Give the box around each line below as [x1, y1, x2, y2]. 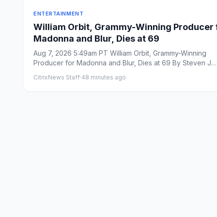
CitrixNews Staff [33, 74, 80, 81]
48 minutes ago [81, 74, 126, 81]
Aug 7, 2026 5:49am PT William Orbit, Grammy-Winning [33, 49, 207, 57]
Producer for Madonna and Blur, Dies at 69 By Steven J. [33, 59, 172, 67]
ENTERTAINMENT [33, 10, 84, 17]
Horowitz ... [33, 68, 68, 77]
